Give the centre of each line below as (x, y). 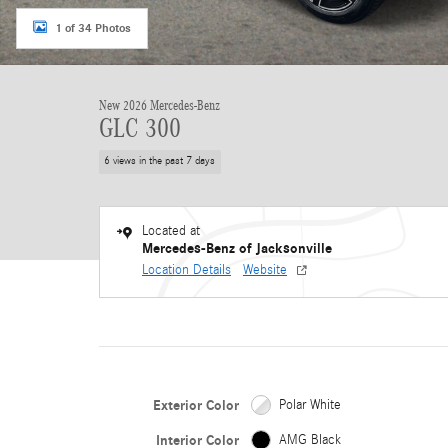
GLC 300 (140, 128)
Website (265, 269)
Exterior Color (195, 405)
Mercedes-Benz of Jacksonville (237, 248)
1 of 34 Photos (93, 27)
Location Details (186, 269)
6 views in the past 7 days (160, 161)
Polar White (309, 404)
